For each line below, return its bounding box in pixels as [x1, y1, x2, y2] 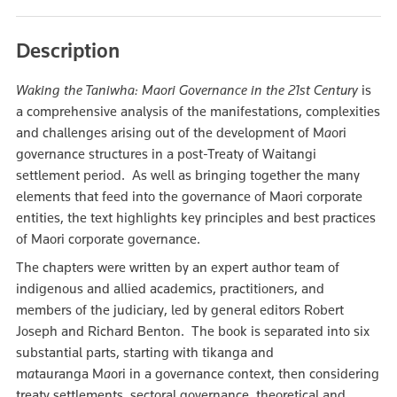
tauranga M [35, 365, 104, 382]
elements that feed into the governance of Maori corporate [16, 188, 362, 205]
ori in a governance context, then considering [111, 365, 379, 382]
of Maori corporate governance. [16, 230, 204, 247]
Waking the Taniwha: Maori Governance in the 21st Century [16, 82, 358, 98]
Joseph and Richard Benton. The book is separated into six [16, 323, 370, 339]
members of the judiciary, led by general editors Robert [16, 301, 344, 318]
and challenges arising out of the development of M [16, 124, 324, 141]
